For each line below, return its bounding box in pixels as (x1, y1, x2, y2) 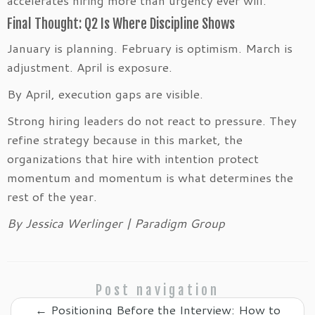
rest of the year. (7, 187, 97, 205)
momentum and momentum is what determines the (7, 168, 293, 186)
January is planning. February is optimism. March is (7, 39, 292, 56)
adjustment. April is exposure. (7, 58, 172, 75)
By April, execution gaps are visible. (7, 84, 203, 102)
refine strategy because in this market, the (7, 130, 243, 148)
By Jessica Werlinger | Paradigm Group (7, 214, 225, 231)
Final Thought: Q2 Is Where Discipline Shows (7, 15, 235, 32)
